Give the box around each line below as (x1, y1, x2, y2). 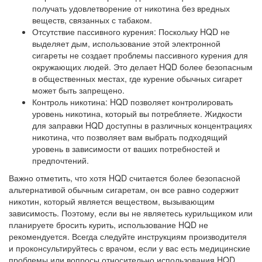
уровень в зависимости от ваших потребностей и (32, 143, 220, 155)
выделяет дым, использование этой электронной (32, 37, 220, 50)
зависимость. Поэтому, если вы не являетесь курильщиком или (9, 207, 253, 219)
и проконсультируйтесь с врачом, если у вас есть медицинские (9, 242, 250, 254)
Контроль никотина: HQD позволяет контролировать (32, 96, 233, 108)
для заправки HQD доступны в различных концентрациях (32, 119, 252, 132)
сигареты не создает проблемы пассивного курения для (32, 49, 248, 61)
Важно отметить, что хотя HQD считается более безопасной (9, 172, 240, 184)
